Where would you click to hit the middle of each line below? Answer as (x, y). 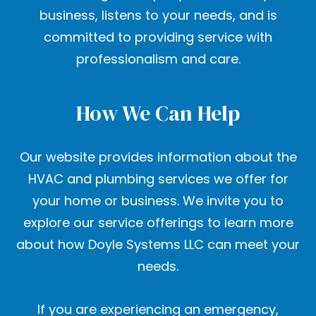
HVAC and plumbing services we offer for (158, 179)
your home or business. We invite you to (158, 201)
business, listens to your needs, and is (158, 16)
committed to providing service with (158, 37)
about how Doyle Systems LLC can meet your (158, 245)
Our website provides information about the (158, 157)
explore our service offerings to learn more (158, 223)
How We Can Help (158, 114)
